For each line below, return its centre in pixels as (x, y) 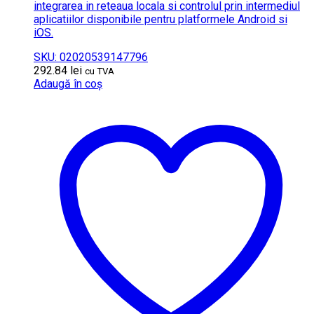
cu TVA (100, 71)
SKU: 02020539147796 (91, 57)
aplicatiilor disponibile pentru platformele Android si (161, 19)
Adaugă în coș (68, 83)
